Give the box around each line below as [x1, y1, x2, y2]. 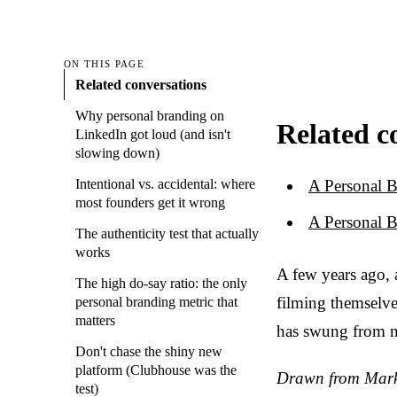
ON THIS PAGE [64, 58, 144, 70]
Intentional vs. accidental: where [75, 176, 255, 192]
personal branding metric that [75, 294, 237, 310]
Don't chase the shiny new [75, 344, 222, 360]
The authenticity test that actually [75, 226, 259, 242]
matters [75, 313, 115, 329]
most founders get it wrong [75, 195, 225, 211]
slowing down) [75, 145, 160, 161]
